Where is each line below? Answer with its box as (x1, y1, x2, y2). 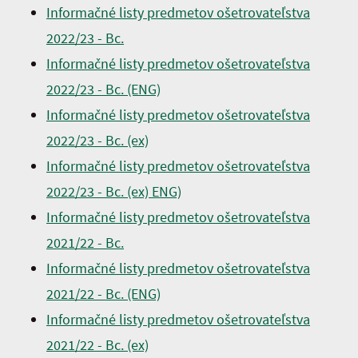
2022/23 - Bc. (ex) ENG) (46, 182, 181, 201)
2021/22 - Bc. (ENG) (46, 284, 161, 303)
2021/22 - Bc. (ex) (46, 336, 149, 354)
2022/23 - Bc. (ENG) (46, 80, 161, 98)
